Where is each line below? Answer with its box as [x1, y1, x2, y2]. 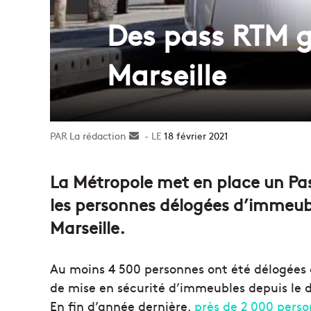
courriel [139, 157, 173, 171]
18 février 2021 [164, 128, 228, 142]
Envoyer [139, 128, 175, 142]
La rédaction [69, 128, 126, 142]
